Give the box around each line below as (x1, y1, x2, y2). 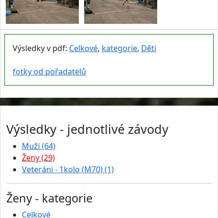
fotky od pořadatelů (13, 66, 86, 77)
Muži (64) (22, 140, 55, 151)
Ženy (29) (22, 152, 55, 163)
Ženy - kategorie (6, 190, 92, 206)
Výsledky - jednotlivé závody (6, 120, 168, 137)
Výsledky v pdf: (13, 42, 69, 54)
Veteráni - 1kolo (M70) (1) (22, 163, 114, 175)
